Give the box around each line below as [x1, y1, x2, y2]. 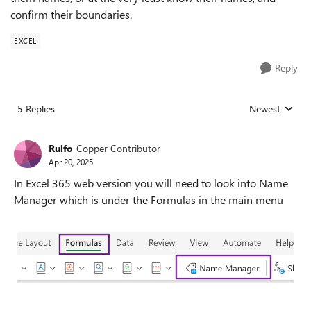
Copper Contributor [76, 141, 160, 155]
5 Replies [17, 102, 55, 115]
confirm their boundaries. [10, 7, 132, 22]
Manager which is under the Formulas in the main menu [14, 192, 283, 207]
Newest [249, 102, 280, 115]
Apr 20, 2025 [49, 155, 93, 167]
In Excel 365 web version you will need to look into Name [14, 176, 288, 190]
